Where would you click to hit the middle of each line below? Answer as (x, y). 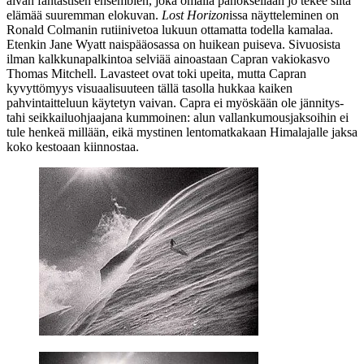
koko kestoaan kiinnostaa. (73, 146)
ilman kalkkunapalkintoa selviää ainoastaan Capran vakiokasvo (168, 58)
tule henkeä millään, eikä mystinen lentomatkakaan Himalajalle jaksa (182, 132)
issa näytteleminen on (284, 15)
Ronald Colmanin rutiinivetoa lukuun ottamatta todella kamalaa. (170, 29)
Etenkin (28, 44)
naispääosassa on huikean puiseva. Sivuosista (223, 44)
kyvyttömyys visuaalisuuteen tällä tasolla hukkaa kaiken (149, 88)
